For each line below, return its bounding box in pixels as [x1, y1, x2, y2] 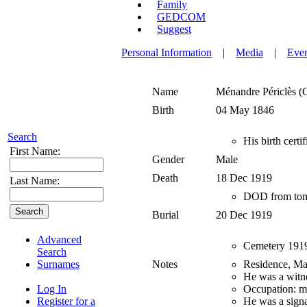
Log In [37, 283, 66, 295]
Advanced [37, 234, 82, 245]
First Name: [10, 145, 60, 157]
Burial [152, 209, 179, 221]
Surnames [37, 258, 79, 270]
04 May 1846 [216, 104, 277, 116]
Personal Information [121, 47, 212, 59]
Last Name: [10, 175, 60, 186]
